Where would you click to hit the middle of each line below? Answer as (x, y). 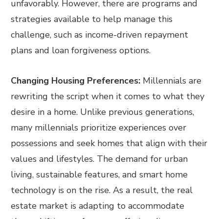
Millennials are (172, 81)
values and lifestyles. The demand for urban (99, 159)
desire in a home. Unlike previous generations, (103, 112)
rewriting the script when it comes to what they (108, 97)
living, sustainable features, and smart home (99, 175)
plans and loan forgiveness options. (81, 51)
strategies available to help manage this (92, 19)
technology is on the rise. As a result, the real (102, 190)
